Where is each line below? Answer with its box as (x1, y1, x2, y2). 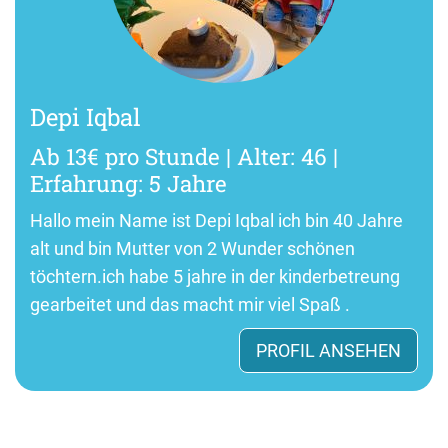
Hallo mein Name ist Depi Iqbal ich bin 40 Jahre (30, 209, 403, 231)
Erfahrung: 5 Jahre (30, 167, 227, 198)
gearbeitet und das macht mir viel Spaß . (30, 293, 350, 315)
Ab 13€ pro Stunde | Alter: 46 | (30, 140, 338, 171)
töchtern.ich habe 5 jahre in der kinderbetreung (30, 265, 400, 287)
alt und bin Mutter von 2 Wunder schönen (30, 237, 355, 259)
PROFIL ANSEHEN (256, 339, 401, 361)
